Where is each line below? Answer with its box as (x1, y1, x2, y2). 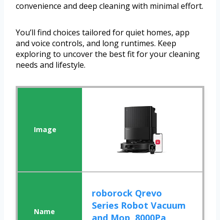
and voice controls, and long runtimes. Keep (16, 38, 176, 49)
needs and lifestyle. (16, 59, 85, 71)
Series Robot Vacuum (92, 199, 186, 212)
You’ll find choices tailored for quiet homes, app (16, 27, 190, 38)
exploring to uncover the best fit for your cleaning (16, 49, 200, 60)
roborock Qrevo (92, 187, 163, 199)
